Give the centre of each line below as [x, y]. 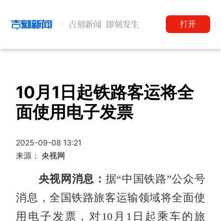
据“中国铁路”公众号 [155, 179]
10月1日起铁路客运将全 [105, 92]
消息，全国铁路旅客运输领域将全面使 [110, 198]
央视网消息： [61, 179]
